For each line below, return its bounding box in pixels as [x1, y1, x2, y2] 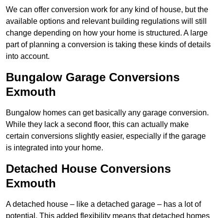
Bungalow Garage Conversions [6, 71, 180, 84]
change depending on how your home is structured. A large [6, 29, 208, 37]
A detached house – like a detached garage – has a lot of [6, 200, 201, 209]
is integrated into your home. [6, 144, 103, 152]
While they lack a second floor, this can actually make [6, 120, 189, 129]
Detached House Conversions [6, 162, 171, 176]
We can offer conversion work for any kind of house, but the [6, 5, 208, 14]
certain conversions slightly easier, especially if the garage [6, 132, 206, 141]
